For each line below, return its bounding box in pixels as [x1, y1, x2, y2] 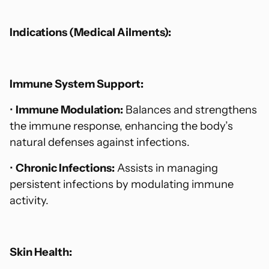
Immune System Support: [10, 77, 144, 91]
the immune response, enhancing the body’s [10, 119, 233, 133]
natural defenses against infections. [10, 135, 190, 150]
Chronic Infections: [16, 161, 115, 175]
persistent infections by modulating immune [10, 177, 234, 192]
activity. [10, 193, 49, 208]
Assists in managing [115, 161, 218, 175]
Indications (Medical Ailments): [10, 25, 171, 40]
